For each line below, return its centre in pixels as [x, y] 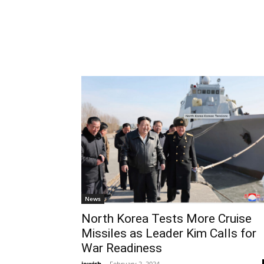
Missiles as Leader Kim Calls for [169, 234]
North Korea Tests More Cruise [166, 219]
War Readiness [122, 248]
